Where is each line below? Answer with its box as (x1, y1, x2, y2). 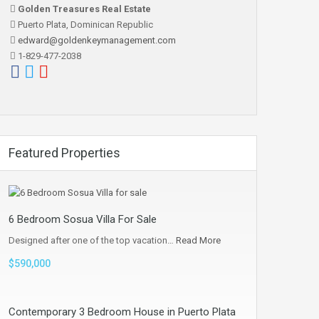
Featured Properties (9, 145, 120, 161)
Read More (176, 235, 221, 246)
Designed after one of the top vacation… (9, 235, 176, 246)
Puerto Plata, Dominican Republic (16, 19, 153, 30)
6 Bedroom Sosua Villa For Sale (9, 213, 157, 226)
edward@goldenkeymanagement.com (18, 34, 176, 46)
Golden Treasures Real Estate (16, 3, 151, 14)
